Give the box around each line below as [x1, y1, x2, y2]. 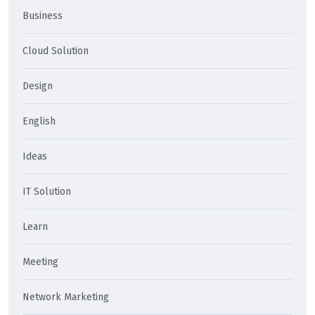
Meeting [22, 256, 58, 269]
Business [22, 10, 63, 22]
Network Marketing [22, 291, 109, 304]
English [22, 115, 56, 128]
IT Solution [22, 186, 71, 198]
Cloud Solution [22, 45, 89, 58]
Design [22, 80, 53, 93]
